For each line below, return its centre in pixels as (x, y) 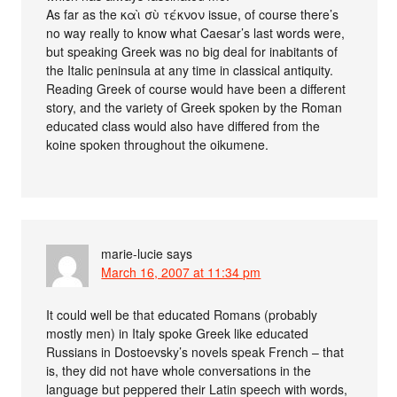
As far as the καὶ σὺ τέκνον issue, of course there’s (193, 14)
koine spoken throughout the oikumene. (158, 144)
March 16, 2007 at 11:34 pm (181, 272)
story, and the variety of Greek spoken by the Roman (195, 107)
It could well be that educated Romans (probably (182, 314)
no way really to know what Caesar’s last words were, (196, 32)
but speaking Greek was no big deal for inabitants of (192, 51)
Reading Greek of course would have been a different (196, 88)
